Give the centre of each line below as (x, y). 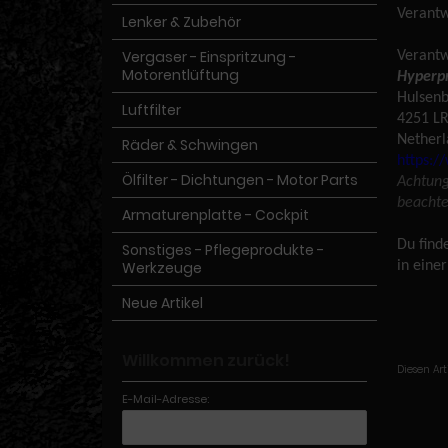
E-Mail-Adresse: (165, 399)
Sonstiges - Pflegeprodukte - (223, 250)
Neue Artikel (162, 303)
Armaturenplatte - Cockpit (215, 215)
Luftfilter (151, 110)
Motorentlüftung (180, 75)
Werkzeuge (162, 268)
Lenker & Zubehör (181, 22)
